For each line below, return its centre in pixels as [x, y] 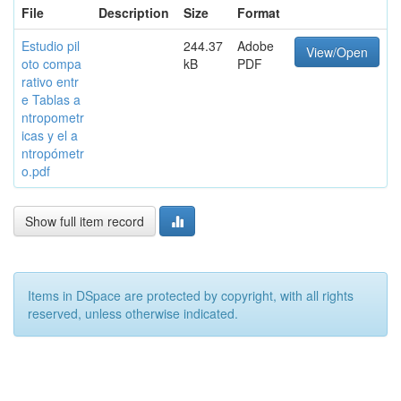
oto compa [51, 64]
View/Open [337, 52]
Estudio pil [51, 46]
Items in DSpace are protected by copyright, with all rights [191, 295]
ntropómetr [53, 153]
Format [259, 13]
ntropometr [53, 117]
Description [134, 13]
